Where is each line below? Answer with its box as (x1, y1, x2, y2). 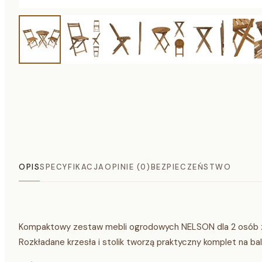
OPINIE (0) (104, 162, 151, 173)
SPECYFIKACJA (40, 162, 105, 173)
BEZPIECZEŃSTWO (150, 162, 232, 173)
